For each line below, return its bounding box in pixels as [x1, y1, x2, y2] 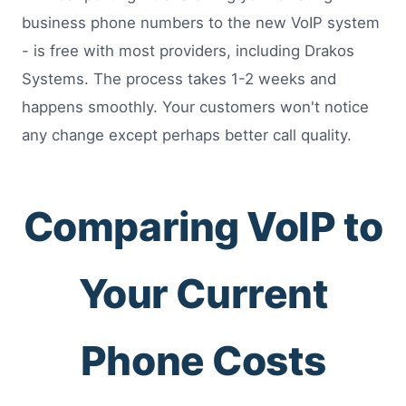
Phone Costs [80, 336, 326, 386]
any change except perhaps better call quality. [22, 126, 352, 145]
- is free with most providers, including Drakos [22, 42, 354, 61]
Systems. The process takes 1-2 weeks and [22, 70, 336, 89]
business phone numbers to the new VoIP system [22, 14, 380, 33]
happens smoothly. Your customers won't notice [22, 98, 369, 117]
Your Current [78, 269, 328, 319]
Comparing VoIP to [23, 202, 383, 252]
